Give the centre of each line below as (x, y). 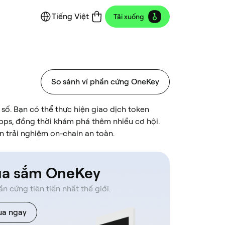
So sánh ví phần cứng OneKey (105, 82)
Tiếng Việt (70, 16)
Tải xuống (129, 16)
